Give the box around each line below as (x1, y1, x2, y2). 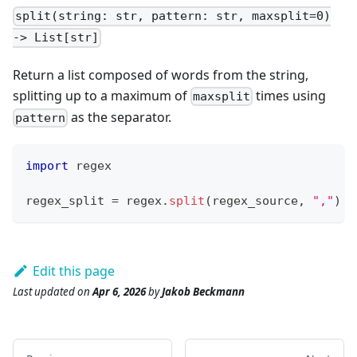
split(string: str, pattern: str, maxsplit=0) (15, 9, 331, 24)
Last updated (13, 284, 75, 300)
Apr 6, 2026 (92, 284, 146, 300)
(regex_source (205, 194, 298, 209)
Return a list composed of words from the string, (13, 65, 308, 84)
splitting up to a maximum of (13, 86, 190, 104)
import (25, 159, 69, 174)
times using (253, 86, 327, 104)
